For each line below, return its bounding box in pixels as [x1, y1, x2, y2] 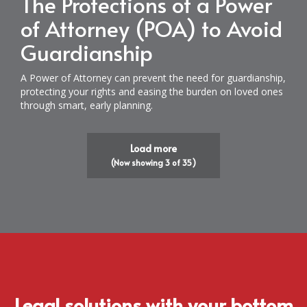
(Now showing [111, 157, 165, 168]
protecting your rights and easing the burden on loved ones [21, 85, 283, 98]
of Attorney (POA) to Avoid [21, 13, 282, 43]
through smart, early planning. [21, 99, 153, 112]
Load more [130, 142, 177, 155]
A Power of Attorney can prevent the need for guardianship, [21, 71, 286, 84]
